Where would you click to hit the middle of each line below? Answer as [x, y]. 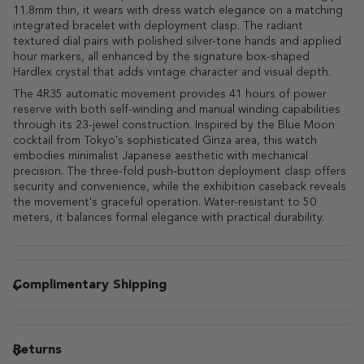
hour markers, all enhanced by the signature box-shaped [161, 56]
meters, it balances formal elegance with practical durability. [169, 217]
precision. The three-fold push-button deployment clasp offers [180, 171]
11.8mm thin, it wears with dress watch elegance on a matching [178, 10]
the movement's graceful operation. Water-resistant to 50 [165, 202]
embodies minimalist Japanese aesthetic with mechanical [160, 156]
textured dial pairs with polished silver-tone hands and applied [177, 41]
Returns [37, 350]
